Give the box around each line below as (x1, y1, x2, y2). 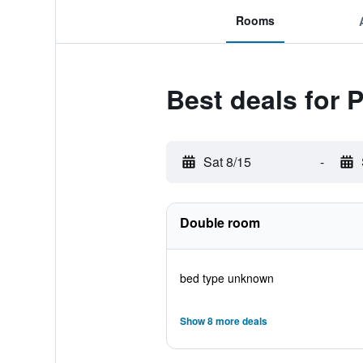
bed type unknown (179, 270, 274, 286)
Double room (179, 213, 260, 232)
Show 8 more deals (179, 314, 267, 328)
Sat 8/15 (203, 152, 251, 171)
